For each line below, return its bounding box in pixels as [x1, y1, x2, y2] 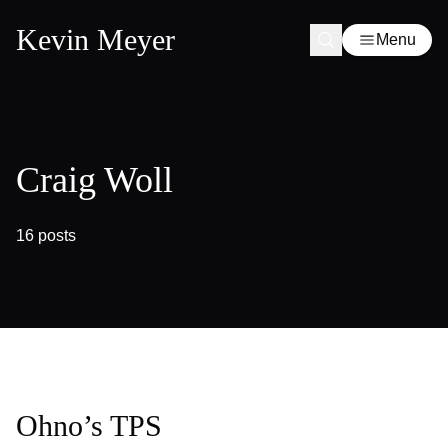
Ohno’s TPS [16, 409, 162, 442]
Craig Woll [16, 160, 173, 200]
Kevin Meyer [16, 23, 175, 56]
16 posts [16, 227, 76, 244]
